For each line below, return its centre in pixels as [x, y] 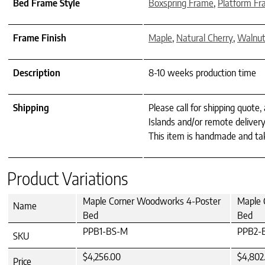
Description [37, 72]
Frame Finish [40, 38]
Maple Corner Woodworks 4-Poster [152, 201]
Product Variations [67, 178]
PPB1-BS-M [105, 231]
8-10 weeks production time [202, 72]
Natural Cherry [205, 38]
